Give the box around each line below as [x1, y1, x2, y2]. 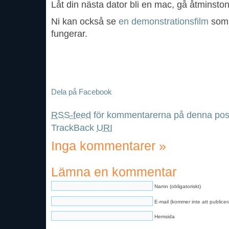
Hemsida [154, 214, 175, 220]
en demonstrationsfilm [119, 16, 209, 27]
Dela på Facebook [51, 87, 112, 97]
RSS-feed [51, 109, 91, 121]
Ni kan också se [51, 16, 119, 27]
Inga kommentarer [51, 139, 159, 153]
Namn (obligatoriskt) [154, 183, 201, 189]
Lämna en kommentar [51, 165, 176, 179]
